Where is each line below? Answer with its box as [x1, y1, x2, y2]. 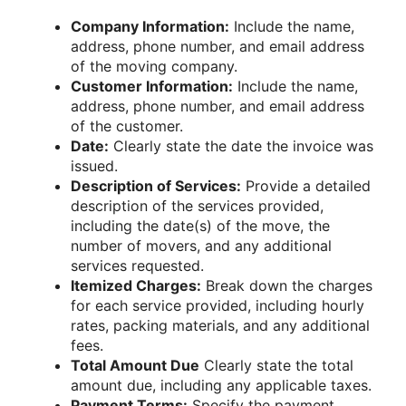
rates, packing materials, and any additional [71, 316, 370, 335]
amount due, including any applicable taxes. [71, 376, 372, 395]
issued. [71, 157, 118, 176]
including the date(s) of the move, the [71, 217, 330, 236]
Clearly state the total [199, 356, 353, 375]
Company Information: [71, 17, 229, 36]
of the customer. [71, 117, 183, 136]
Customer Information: [71, 77, 233, 96]
